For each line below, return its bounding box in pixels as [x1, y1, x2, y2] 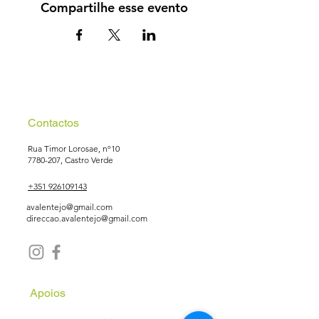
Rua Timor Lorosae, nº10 [28, 143, 120, 154]
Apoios [30, 286, 66, 300]
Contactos [28, 116, 79, 130]
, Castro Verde [61, 155, 113, 165]
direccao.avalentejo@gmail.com [26, 213, 147, 224]
